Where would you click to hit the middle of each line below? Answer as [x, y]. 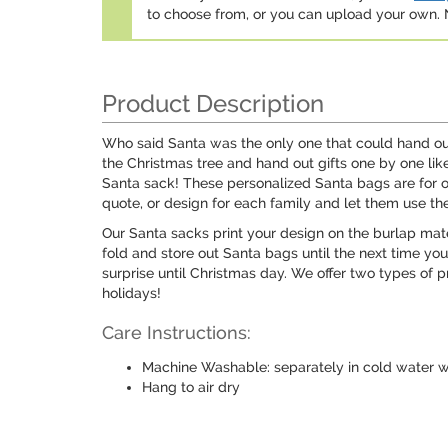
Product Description [213, 103]
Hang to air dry [191, 387]
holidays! [131, 293]
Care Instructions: [176, 332]
